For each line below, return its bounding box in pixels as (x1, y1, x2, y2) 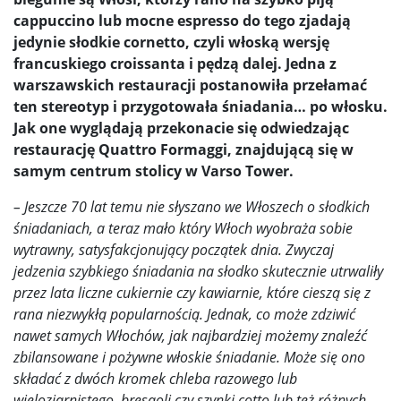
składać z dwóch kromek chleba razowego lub (13, 369, 297, 389)
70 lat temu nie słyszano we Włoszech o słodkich (71, 197, 370, 218)
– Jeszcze (13, 197, 67, 218)
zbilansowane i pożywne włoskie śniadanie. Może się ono (13, 347, 365, 368)
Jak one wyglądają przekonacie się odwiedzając (13, 118, 349, 139)
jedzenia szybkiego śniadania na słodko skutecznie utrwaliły (13, 261, 383, 282)
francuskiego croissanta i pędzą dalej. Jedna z (13, 54, 337, 74)
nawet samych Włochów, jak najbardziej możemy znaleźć (13, 326, 367, 346)
